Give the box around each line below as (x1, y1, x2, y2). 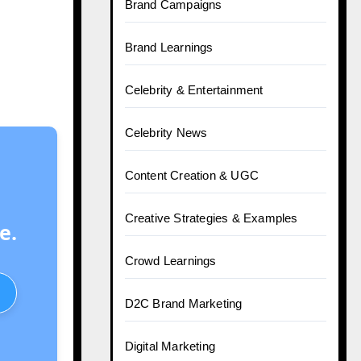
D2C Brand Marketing (124, 297, 243, 310)
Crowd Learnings (124, 254, 217, 268)
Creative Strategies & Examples (124, 211, 298, 225)
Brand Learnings (124, 40, 214, 54)
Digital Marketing (124, 339, 215, 353)
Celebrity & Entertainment (124, 83, 263, 97)
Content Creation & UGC (124, 168, 259, 182)
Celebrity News (124, 126, 208, 139)
